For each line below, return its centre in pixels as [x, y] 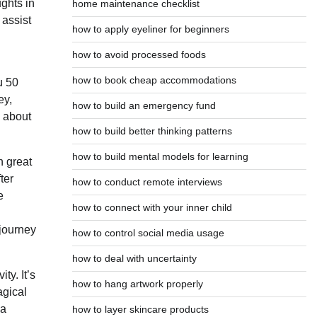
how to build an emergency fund [144, 105]
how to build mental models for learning [160, 156]
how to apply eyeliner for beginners [150, 29]
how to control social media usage [148, 233]
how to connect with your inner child [152, 207]
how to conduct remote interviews [147, 182]
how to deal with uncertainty [134, 258]
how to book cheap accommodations [154, 80]
